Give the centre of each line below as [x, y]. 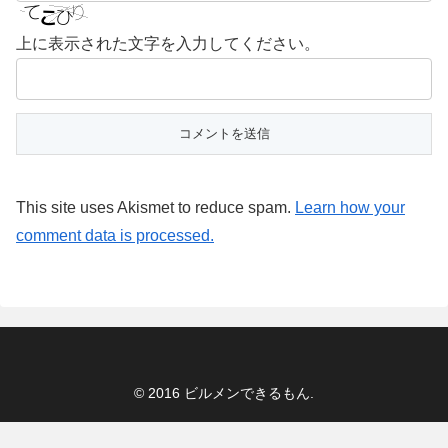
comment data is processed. [115, 235]
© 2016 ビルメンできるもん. [224, 393]
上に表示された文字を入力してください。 [168, 43]
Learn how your [350, 207]
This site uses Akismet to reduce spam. [155, 207]
